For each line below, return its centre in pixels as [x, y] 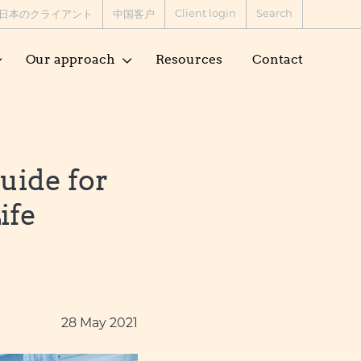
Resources [189, 59]
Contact [278, 59]
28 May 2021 [99, 324]
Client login [205, 14]
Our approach [71, 59]
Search [274, 14]
